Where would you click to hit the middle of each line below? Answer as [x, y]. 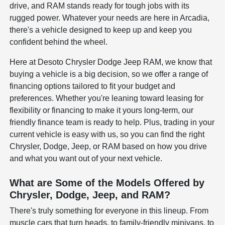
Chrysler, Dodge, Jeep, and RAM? [90, 195]
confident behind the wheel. [59, 42]
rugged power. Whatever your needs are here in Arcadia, [110, 18]
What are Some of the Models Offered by [107, 183]
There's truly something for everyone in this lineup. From [109, 210]
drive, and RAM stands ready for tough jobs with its [100, 6]
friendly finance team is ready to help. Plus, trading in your [112, 122]
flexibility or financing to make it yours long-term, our [102, 110]
